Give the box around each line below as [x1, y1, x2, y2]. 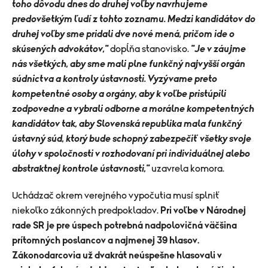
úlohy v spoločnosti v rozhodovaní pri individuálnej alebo [12, 149, 250, 159]
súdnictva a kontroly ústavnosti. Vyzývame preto [12, 74, 217, 84]
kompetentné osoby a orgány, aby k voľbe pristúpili [12, 89, 226, 99]
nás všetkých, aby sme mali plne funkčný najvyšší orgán [12, 59, 245, 69]
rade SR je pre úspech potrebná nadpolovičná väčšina [12, 221, 237, 230]
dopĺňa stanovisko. [108, 44, 191, 54]
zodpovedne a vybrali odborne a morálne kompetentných [12, 104, 254, 114]
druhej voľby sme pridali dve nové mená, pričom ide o [12, 29, 234, 39]
